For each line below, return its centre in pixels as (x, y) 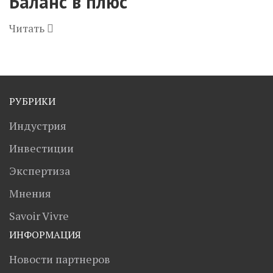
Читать (28, 28)
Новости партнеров (60, 259)
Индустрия (38, 126)
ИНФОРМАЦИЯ (45, 235)
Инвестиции (41, 148)
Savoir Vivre (39, 216)
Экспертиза (40, 171)
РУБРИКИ (32, 101)
